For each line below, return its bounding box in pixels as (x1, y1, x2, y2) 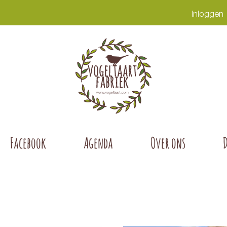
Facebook (10, 133, 46, 152)
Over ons (150, 133, 185, 152)
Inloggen (192, 9, 223, 19)
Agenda (84, 133, 113, 152)
